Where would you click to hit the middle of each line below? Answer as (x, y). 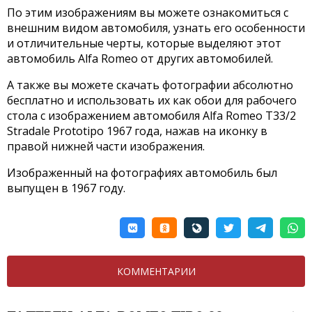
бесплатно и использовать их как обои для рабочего (152, 101)
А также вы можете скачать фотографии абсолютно (150, 85)
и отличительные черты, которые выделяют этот (144, 44)
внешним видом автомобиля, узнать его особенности (156, 28)
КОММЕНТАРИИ (156, 272)
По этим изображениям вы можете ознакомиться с (148, 13)
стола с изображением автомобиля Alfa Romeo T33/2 (151, 116)
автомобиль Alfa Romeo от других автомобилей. (140, 59)
